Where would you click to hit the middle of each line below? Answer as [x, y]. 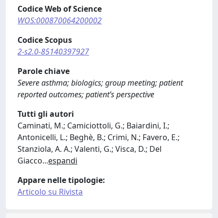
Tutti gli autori [46, 114]
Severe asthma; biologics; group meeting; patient [100, 83]
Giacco [30, 161]
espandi [63, 161]
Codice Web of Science [60, 9]
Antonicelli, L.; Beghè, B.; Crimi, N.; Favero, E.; [99, 137]
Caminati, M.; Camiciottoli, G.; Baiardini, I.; [93, 126]
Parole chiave [44, 71]
